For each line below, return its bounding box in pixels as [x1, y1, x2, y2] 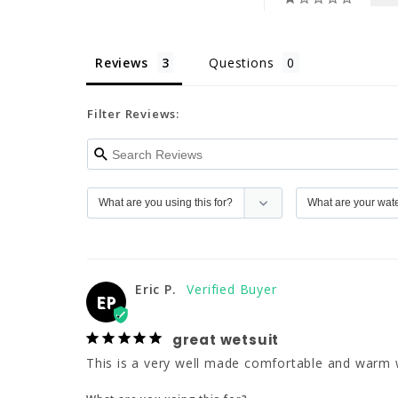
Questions [209, 54, 275, 72]
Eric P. [135, 281, 177, 298]
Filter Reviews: [87, 106, 179, 123]
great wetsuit [171, 330, 280, 350]
